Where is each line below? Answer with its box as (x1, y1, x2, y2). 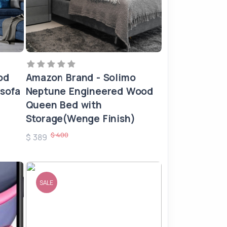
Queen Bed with (25, 98, 102, 111)
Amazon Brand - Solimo (25, 71, 136, 84)
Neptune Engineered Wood (25, 85, 153, 98)
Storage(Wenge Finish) (25, 112, 135, 125)
